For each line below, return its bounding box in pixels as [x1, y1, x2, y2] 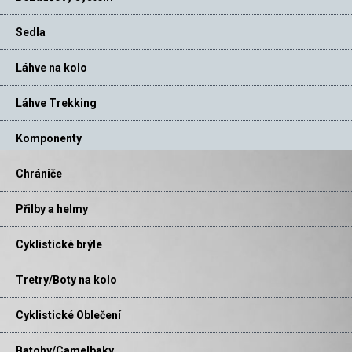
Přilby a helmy [16, 203, 88, 216]
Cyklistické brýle [16, 238, 102, 251]
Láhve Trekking [16, 97, 97, 110]
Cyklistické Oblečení [16, 309, 121, 322]
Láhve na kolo [16, 61, 87, 75]
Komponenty [16, 132, 82, 145]
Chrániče [16, 167, 62, 181]
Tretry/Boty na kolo [16, 273, 117, 287]
